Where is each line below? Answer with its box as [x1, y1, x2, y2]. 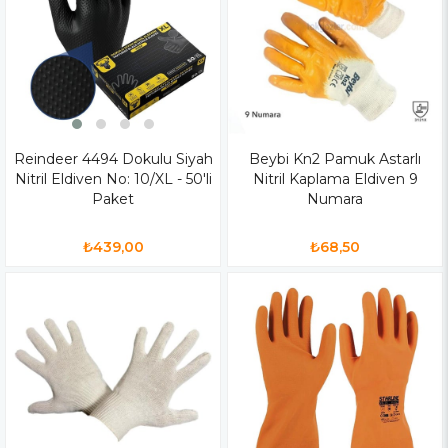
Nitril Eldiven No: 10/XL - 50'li [14, 169, 212, 188]
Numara [307, 189, 363, 208]
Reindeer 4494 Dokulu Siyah [13, 149, 213, 168]
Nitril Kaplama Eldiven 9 [252, 169, 418, 188]
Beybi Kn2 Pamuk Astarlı [249, 149, 421, 168]
